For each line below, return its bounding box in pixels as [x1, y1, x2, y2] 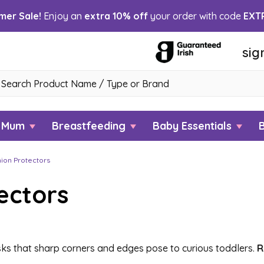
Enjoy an [41, 10, 84, 22]
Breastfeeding [52, 119, 128, 133]
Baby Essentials [153, 119, 235, 133]
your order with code [148, 10, 243, 22]
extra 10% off [84, 10, 148, 22]
